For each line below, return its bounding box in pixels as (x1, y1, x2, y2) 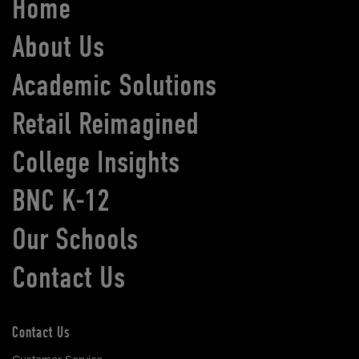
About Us (12, 28, 105, 66)
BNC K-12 (12, 181, 111, 219)
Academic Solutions (12, 67, 217, 104)
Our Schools (12, 220, 139, 257)
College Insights (12, 143, 180, 180)
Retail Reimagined (12, 105, 200, 143)
